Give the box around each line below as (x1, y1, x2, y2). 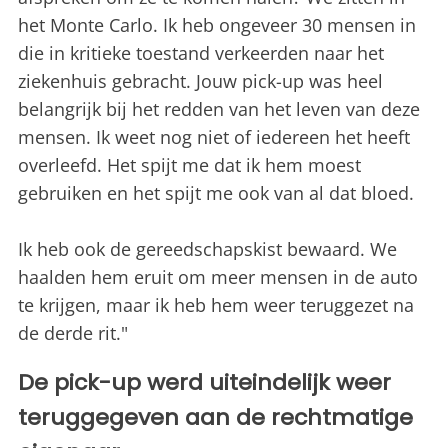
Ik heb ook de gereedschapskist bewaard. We (18, 237, 397, 262)
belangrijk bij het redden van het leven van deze (18, 97, 420, 122)
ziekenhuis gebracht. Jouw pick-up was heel (18, 69, 383, 94)
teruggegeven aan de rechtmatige (18, 402, 413, 434)
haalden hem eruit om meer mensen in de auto (18, 265, 418, 290)
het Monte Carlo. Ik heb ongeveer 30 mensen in (18, 13, 416, 38)
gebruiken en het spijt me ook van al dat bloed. (18, 181, 419, 206)
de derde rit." (18, 321, 128, 346)
